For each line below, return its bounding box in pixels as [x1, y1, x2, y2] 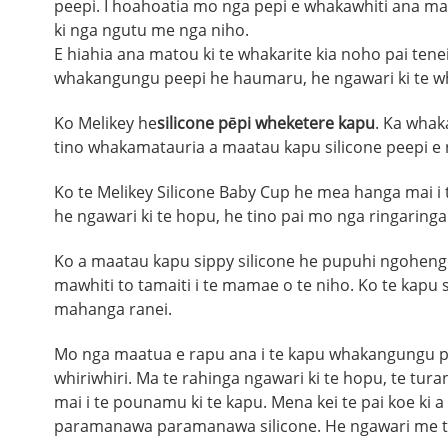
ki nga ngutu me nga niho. [53, 19, 249, 41]
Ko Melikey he [53, 112, 157, 134]
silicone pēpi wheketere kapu [156, 112, 375, 134]
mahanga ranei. [53, 298, 172, 320]
